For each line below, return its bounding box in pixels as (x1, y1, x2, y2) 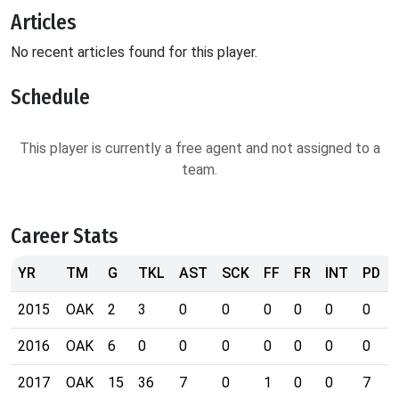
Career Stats (11, 223, 118, 248)
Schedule (11, 84, 90, 110)
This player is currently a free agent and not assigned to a (19, 139, 380, 157)
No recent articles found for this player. (11, 43, 257, 61)
